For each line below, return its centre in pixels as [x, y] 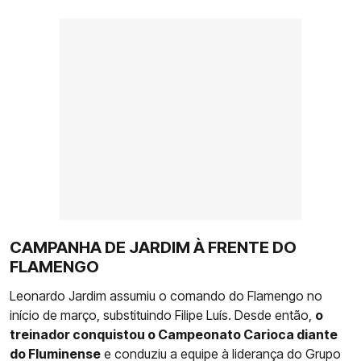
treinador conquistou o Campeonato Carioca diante [174, 334]
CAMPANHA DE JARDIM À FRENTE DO [153, 247]
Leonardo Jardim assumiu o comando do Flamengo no [166, 295]
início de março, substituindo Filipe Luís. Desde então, [162, 315]
